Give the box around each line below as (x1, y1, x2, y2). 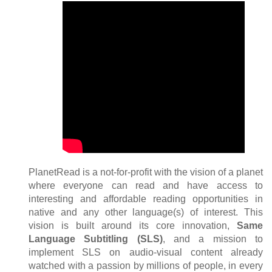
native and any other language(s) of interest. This (29, 207, 263, 218)
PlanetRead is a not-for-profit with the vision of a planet (29, 167, 263, 178)
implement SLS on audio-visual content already (29, 247, 263, 258)
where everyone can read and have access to (29, 180, 263, 191)
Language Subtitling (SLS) (29, 234, 163, 245)
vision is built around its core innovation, (29, 220, 237, 231)
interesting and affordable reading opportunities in (29, 194, 263, 205)
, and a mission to (162, 234, 263, 245)
